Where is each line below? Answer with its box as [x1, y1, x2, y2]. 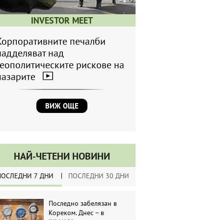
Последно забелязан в [49, 199, 117, 208]
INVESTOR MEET [31, 15, 93, 27]
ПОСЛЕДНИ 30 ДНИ [68, 171, 129, 181]
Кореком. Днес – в [49, 208, 105, 218]
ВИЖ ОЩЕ [45, 101, 79, 111]
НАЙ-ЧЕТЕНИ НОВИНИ [14, 150, 110, 163]
